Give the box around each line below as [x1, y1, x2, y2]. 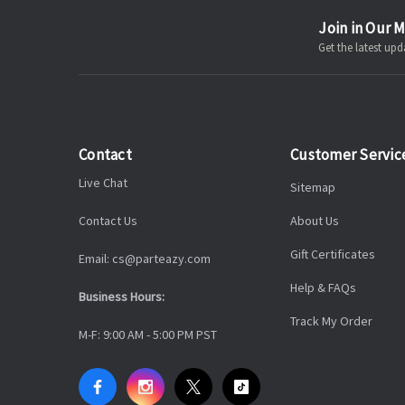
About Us [290, 212, 339, 230]
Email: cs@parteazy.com [79, 250, 211, 268]
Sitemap [290, 179, 335, 196]
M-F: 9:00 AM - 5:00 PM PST [79, 326, 217, 344]
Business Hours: [79, 288, 165, 306]
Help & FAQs [290, 279, 356, 297]
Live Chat [79, 174, 127, 192]
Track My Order [290, 313, 372, 330]
